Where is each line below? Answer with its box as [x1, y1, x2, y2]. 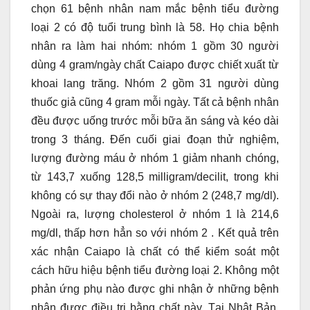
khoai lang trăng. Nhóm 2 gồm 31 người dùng [31, 77, 279, 90]
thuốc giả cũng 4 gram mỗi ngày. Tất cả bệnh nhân [31, 96, 279, 109]
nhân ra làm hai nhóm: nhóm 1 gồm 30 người [31, 40, 279, 53]
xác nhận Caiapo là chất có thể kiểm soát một [31, 246, 279, 258]
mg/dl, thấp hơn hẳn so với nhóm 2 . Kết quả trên [31, 227, 279, 239]
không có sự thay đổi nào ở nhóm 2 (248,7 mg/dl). [31, 190, 279, 202]
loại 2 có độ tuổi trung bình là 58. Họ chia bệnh [31, 21, 279, 34]
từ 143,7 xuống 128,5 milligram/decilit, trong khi [31, 171, 279, 183]
